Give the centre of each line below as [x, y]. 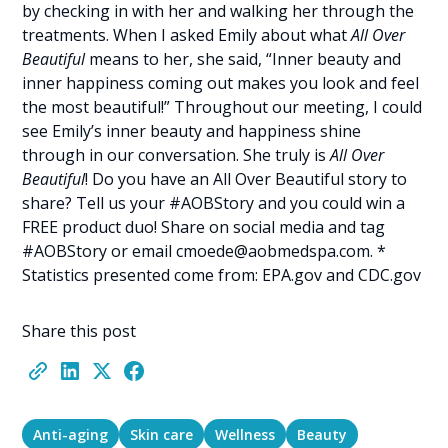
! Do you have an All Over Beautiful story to [246, 179]
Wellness [245, 434]
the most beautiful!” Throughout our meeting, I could [222, 107]
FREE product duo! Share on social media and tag [204, 227]
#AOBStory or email [99, 251]
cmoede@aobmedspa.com [273, 251]
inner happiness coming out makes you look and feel [221, 83]
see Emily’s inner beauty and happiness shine [192, 131]
